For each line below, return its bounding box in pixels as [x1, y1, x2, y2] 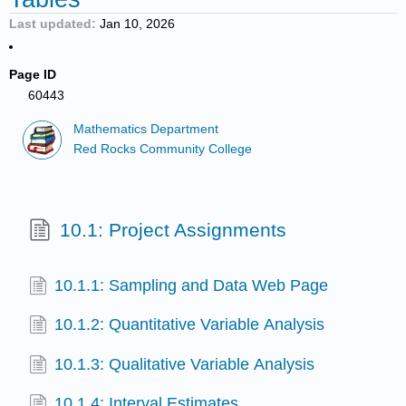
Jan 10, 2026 [99, 16, 175, 31]
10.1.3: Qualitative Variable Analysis [54, 354, 315, 373]
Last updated [9, 16, 92, 31]
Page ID [9, 67, 57, 82]
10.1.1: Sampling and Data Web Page [54, 276, 329, 295]
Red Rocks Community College [73, 142, 253, 157]
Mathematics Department [73, 121, 219, 136]
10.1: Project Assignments [59, 218, 286, 240]
